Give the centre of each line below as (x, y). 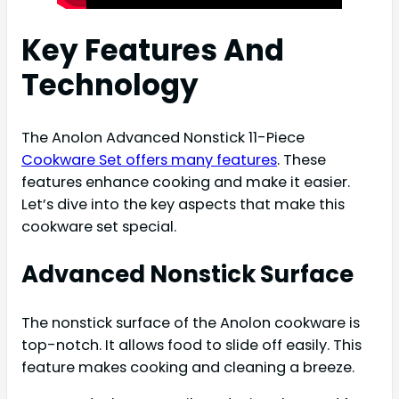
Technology (110, 85)
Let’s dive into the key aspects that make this (183, 205)
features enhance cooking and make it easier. (186, 183)
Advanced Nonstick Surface (187, 275)
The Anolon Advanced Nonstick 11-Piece (163, 138)
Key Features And (153, 51)
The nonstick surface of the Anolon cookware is (191, 322)
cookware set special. (99, 227)
